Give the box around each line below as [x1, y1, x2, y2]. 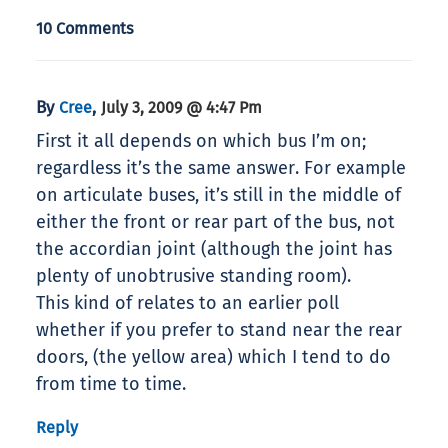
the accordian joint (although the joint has [36, 238, 392, 261]
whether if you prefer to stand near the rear [36, 319, 402, 342]
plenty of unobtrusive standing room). [36, 265, 351, 288]
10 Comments [36, 19, 134, 39]
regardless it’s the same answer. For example [36, 157, 406, 180]
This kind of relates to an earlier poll [36, 292, 339, 315]
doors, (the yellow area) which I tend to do [36, 346, 391, 369]
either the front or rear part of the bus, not [36, 211, 395, 234]
